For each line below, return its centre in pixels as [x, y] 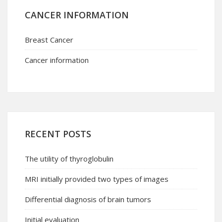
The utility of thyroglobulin [69, 158]
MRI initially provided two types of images [97, 179]
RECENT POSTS [58, 134]
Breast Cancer [49, 39]
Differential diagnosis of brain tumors [88, 199]
